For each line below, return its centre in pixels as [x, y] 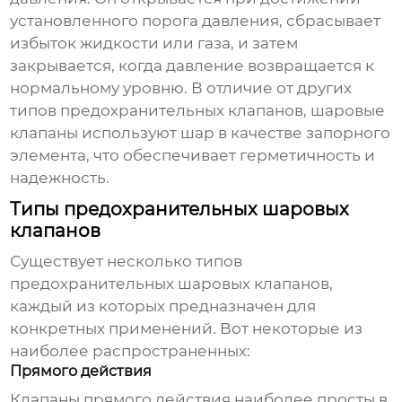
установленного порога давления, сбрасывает [196, 21]
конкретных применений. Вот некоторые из [187, 329]
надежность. [60, 178]
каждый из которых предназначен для [163, 306]
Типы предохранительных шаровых [180, 210]
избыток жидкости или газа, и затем [154, 44]
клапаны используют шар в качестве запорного [201, 133]
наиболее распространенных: [131, 351]
